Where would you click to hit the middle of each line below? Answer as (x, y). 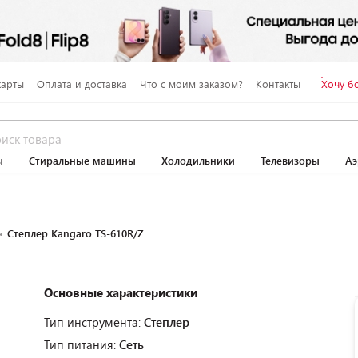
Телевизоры (290, 161)
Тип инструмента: (94, 322)
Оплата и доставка (82, 84)
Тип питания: (82, 344)
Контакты (278, 84)
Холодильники (198, 161)
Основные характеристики (121, 292)
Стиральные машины (82, 161)
